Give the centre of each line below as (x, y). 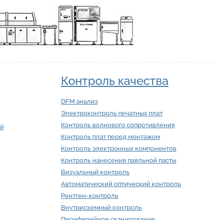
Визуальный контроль (95, 172)
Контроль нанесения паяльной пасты (119, 160)
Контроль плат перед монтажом (110, 137)
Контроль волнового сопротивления (118, 125)
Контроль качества (115, 81)
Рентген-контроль (90, 196)
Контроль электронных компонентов (119, 149)
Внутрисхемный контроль (101, 207)
